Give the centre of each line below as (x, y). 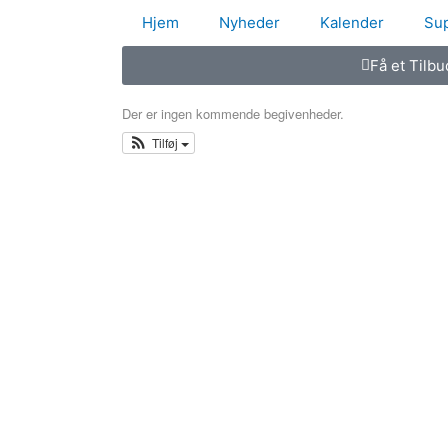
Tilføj (166, 142)
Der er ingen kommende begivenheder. (233, 113)
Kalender (352, 22)
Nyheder (249, 22)
